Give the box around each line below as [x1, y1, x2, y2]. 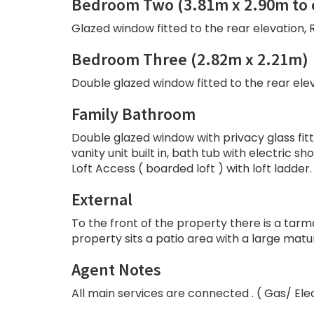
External [71, 189, 132, 211]
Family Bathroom [71, 103, 196, 125]
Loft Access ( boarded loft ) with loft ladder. [71, 161, 312, 177]
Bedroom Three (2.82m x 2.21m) [71, 48, 308, 71]
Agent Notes [71, 259, 161, 281]
